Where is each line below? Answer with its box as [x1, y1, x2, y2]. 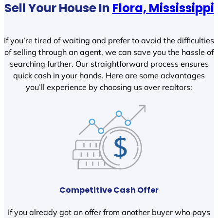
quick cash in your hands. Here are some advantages [13, 71, 205, 81]
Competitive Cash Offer [59, 184, 159, 196]
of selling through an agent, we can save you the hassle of [4, 47, 214, 57]
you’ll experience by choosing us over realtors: [26, 82, 192, 92]
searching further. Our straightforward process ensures [9, 59, 209, 69]
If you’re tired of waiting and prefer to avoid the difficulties [4, 36, 214, 46]
